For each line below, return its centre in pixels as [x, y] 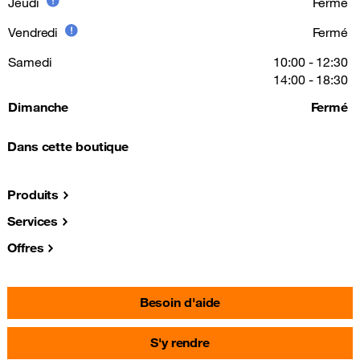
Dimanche [39, 107]
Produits [33, 194]
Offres [26, 247]
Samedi [30, 62]
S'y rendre [180, 342]
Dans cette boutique [68, 146]
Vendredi [33, 32]
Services [33, 221]
